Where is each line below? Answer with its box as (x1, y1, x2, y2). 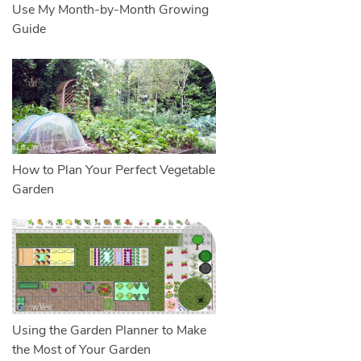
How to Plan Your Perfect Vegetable (11, 161, 215, 180)
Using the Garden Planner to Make (11, 322, 206, 340)
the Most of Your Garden (11, 341, 151, 359)
